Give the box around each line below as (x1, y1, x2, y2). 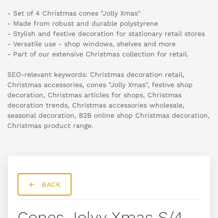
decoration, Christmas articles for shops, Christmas (7, 91, 182, 99)
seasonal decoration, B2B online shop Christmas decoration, (7, 111, 210, 120)
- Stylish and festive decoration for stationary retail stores (7, 30, 205, 38)
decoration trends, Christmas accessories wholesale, (7, 101, 184, 109)
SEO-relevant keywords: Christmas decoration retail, (7, 71, 184, 79)
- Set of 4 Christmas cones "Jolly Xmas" (7, 9, 141, 18)
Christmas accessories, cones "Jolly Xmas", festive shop (7, 81, 193, 89)
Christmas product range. (7, 122, 93, 130)
